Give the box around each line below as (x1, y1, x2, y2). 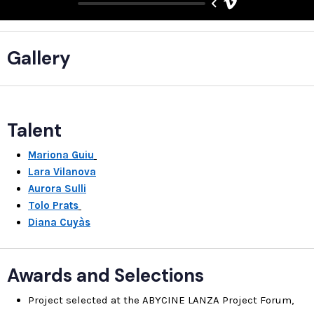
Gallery (7, 46, 71, 71)
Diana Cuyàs (28, 216, 90, 229)
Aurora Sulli (28, 182, 86, 196)
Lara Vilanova (28, 165, 96, 179)
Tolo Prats (28, 199, 78, 212)
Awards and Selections (7, 264, 204, 288)
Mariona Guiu (28, 149, 94, 162)
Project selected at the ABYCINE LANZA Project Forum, (28, 294, 294, 307)
